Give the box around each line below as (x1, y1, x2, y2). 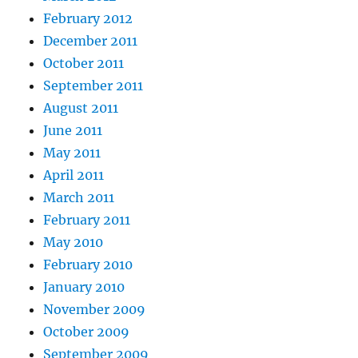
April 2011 (43, 166, 105, 183)
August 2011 (43, 99, 119, 116)
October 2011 (43, 54, 125, 71)
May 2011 (43, 144, 101, 161)
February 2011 (43, 211, 131, 228)
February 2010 (43, 256, 133, 272)
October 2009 (43, 323, 130, 340)
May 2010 (43, 233, 104, 250)
